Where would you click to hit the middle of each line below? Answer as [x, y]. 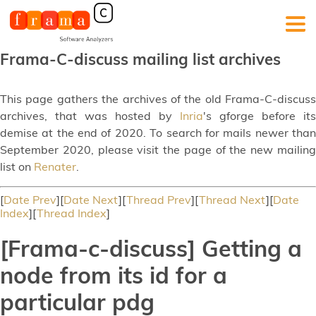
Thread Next [232, 200]
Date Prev [30, 200]
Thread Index [72, 213]
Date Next [91, 200]
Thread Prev [159, 200]
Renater [55, 166]
